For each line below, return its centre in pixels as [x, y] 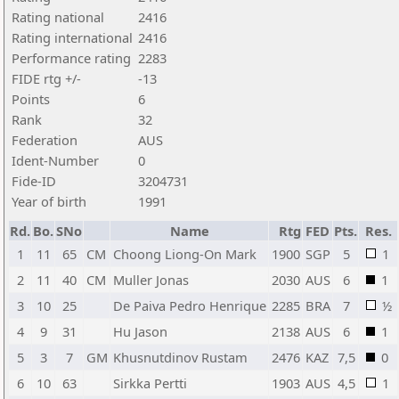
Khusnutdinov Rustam [180, 357]
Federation [45, 140]
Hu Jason [140, 331]
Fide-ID [34, 181]
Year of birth [49, 201]
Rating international [72, 37]
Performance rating [71, 58]
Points [31, 99]
